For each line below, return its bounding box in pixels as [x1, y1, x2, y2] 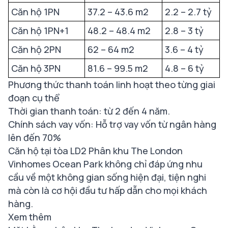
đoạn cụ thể [8, 92, 60, 104]
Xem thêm [8, 211, 51, 223]
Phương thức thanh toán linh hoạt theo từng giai [8, 78, 215, 91]
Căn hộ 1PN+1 [11, 24, 69, 37]
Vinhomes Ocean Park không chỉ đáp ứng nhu [8, 158, 203, 170]
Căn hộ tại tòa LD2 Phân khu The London [8, 145, 183, 157]
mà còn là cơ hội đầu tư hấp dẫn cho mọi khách [8, 184, 207, 196]
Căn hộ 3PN [11, 62, 61, 74]
